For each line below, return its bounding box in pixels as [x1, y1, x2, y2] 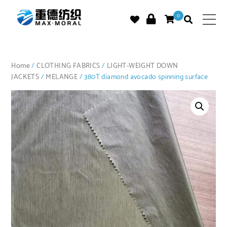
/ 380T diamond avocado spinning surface [78, 71, 208, 83]
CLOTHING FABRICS [36, 60, 100, 72]
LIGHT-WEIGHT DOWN [106, 60, 178, 72]
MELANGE [46, 71, 78, 83]
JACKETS [11, 71, 40, 83]
